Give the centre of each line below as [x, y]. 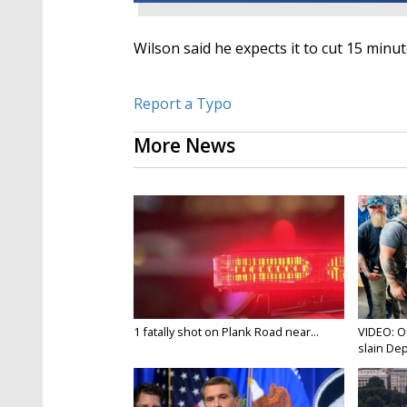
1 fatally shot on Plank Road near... [226, 332]
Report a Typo [183, 104]
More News [184, 146]
